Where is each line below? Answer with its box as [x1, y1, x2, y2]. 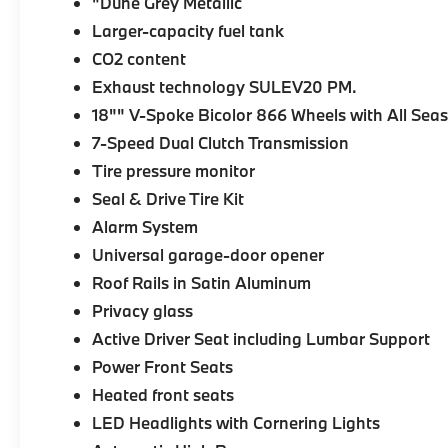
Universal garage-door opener [92, 244, 325, 266]
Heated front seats [92, 384, 235, 406]
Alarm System [92, 216, 199, 238]
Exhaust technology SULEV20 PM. [92, 76, 358, 98]
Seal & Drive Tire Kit [92, 188, 245, 210]
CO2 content [92, 48, 187, 70]
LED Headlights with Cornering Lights [92, 412, 381, 434]
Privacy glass [92, 300, 194, 322]
